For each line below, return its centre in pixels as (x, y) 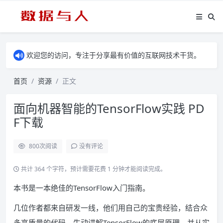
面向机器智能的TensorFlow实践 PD (109, 108)
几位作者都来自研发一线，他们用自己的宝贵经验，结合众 (111, 208)
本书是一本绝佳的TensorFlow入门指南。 (82, 188)
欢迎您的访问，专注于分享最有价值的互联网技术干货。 (113, 55)
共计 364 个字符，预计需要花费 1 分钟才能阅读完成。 (93, 169)
